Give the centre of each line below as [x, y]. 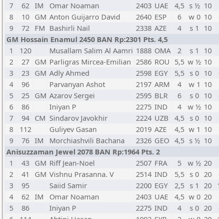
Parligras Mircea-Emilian [90, 62]
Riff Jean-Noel [72, 163]
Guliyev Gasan [73, 129]
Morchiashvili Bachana [87, 140]
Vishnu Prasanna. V [82, 174]
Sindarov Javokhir [78, 118]
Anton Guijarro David [85, 17]
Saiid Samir [68, 185]
